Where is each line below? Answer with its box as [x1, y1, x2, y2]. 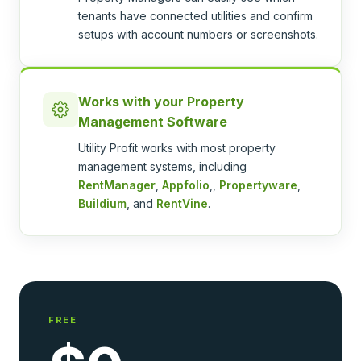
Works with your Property [78, 93, 244, 110]
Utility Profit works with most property [78, 141, 276, 155]
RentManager [78, 178, 156, 192]
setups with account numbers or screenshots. [78, 27, 318, 41]
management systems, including [78, 160, 247, 173]
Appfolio [162, 178, 210, 192]
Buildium [78, 197, 127, 210]
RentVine [156, 197, 208, 210]
